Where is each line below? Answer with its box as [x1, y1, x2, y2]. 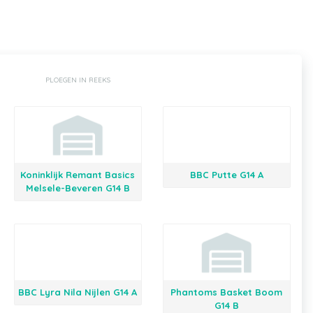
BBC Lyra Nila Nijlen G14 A [18, 286, 138, 298]
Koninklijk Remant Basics [20, 169, 136, 180]
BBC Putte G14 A [189, 169, 263, 180]
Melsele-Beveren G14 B [25, 182, 130, 194]
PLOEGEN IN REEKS [45, 75, 110, 85]
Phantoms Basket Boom [170, 286, 283, 298]
